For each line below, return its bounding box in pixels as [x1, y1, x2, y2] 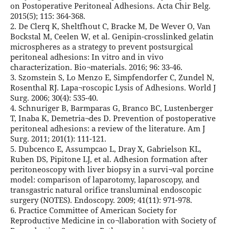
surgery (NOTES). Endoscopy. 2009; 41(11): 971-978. [10, 195, 192, 205]
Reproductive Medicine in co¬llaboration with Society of [10, 215, 216, 226]
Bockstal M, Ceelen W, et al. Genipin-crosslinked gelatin [10, 31, 214, 42]
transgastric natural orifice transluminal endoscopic [10, 185, 201, 195]
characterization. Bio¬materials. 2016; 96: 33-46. [10, 62, 182, 73]
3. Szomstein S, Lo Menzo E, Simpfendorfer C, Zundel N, [10, 72, 214, 83]
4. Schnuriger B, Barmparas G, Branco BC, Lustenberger [10, 103, 213, 113]
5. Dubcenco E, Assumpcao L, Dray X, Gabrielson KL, [10, 144, 201, 154]
